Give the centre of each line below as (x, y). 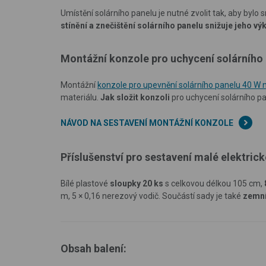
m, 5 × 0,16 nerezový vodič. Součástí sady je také (152, 196)
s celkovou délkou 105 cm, (214, 183)
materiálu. (80, 97)
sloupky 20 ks (137, 183)
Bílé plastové (85, 183)
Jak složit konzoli (135, 97)
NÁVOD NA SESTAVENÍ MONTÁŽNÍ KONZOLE (147, 123)
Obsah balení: (94, 248)
